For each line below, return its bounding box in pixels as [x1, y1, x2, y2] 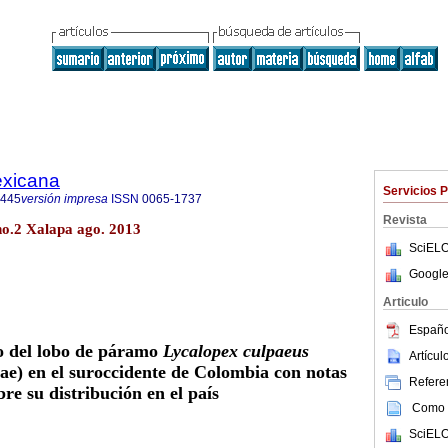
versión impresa [21, 192, 108, 206]
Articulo [383, 295, 428, 309]
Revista [383, 213, 427, 227]
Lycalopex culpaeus [162, 341, 309, 362]
